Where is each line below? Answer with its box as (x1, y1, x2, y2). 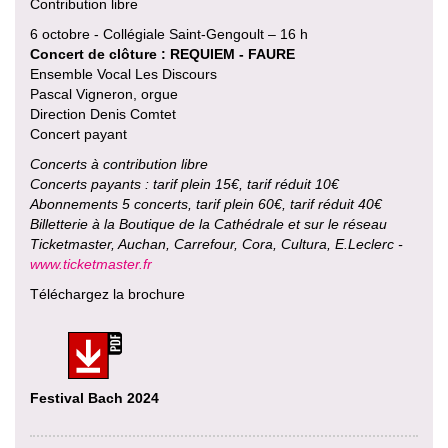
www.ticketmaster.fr (30, 255, 152, 272)
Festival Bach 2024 (30, 389, 159, 406)
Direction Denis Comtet (30, 105, 176, 122)
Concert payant (30, 125, 127, 142)
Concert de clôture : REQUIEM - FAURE (30, 45, 295, 62)
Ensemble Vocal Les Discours (30, 65, 217, 82)
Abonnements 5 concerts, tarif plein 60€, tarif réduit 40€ (30, 195, 382, 212)
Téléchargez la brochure (30, 285, 185, 302)
